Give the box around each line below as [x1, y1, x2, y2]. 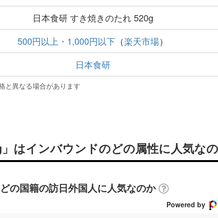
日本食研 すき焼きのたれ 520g [32, 11, 153, 24]
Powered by [166, 200, 207, 210]
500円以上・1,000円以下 [18, 34, 115, 47]
